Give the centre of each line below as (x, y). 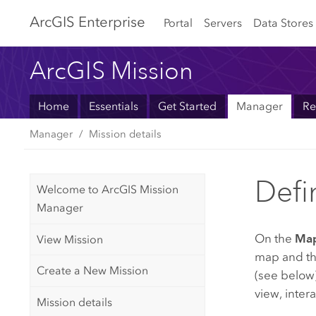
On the (275, 238)
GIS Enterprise (99, 22)
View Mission (69, 239)
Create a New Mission (92, 271)
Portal (178, 23)
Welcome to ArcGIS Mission (107, 190)
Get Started (187, 107)
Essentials (113, 107)
